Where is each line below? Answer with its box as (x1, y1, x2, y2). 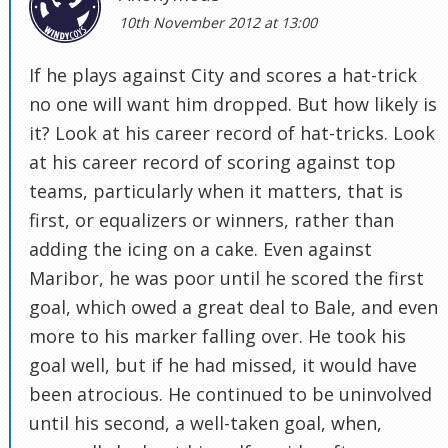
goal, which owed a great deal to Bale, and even (29, 295, 438, 320)
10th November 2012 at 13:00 (119, 13, 317, 33)
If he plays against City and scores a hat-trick (29, 63, 417, 88)
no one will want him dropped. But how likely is (29, 92, 437, 117)
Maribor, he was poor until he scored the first (29, 266, 424, 291)
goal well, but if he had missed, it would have (29, 353, 417, 378)
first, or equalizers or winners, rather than (29, 208, 394, 233)
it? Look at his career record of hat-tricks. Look (29, 121, 435, 146)
